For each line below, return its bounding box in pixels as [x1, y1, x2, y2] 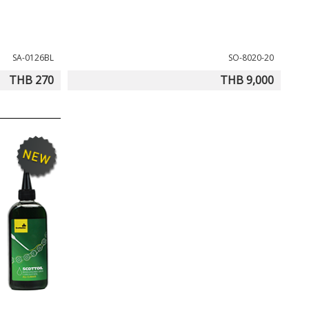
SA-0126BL [12, 52, 54, 64]
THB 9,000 [220, 72, 275, 88]
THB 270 [8, 72, 54, 88]
